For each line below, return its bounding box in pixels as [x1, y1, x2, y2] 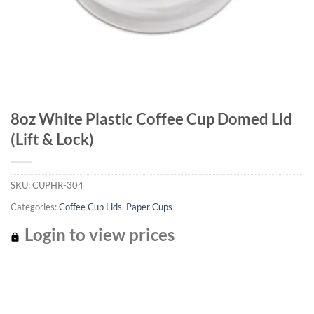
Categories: [11, 201, 59, 212]
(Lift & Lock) [11, 130, 94, 149]
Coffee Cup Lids [59, 201, 122, 212]
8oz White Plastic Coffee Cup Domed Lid [11, 109, 292, 128]
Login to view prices [21, 224, 175, 245]
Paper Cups [126, 201, 172, 212]
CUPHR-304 [32, 179, 83, 191]
